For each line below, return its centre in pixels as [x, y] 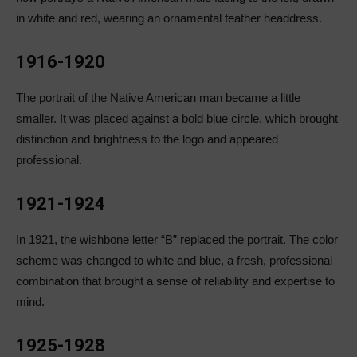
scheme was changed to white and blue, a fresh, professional [174, 261]
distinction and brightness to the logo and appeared [147, 139]
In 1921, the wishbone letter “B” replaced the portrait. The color [177, 240]
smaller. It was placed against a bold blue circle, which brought [177, 119]
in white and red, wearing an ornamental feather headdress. [171, 18]
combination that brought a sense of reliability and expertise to [175, 281]
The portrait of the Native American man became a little [158, 98]
